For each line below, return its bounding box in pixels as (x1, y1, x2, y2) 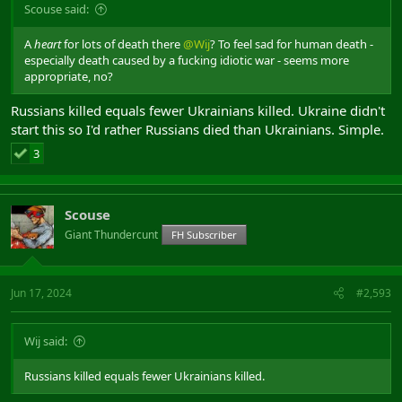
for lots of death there (61, 36, 183, 53)
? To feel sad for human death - (210, 36, 373, 53)
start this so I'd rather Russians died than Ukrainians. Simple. (11, 119, 384, 138)
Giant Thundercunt (65, 226, 158, 242)
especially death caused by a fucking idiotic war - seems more (24, 52, 349, 69)
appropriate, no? (24, 68, 113, 85)
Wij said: (24, 333, 67, 350)
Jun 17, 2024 (11, 285, 72, 301)
